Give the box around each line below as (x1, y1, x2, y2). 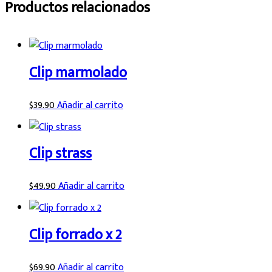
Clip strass (29, 141, 92, 166)
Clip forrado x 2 (29, 223, 121, 248)
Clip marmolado (29, 60, 127, 85)
